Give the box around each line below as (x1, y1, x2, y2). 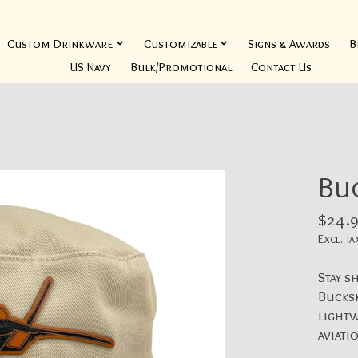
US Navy (70, 58, 112, 74)
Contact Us (251, 58, 312, 74)
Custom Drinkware (7, 35, 113, 51)
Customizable (143, 35, 217, 51)
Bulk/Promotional (130, 58, 233, 74)
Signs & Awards (248, 35, 331, 51)
